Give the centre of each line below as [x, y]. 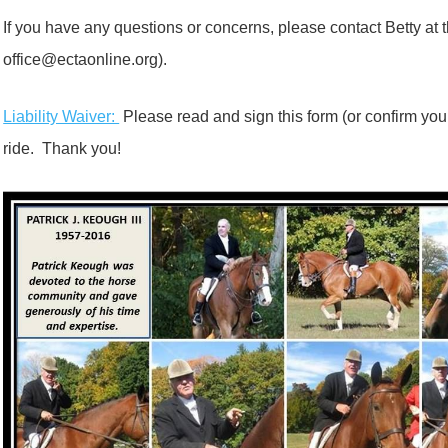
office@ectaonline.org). [85, 59]
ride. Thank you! [62, 149]
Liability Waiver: [61, 117]
